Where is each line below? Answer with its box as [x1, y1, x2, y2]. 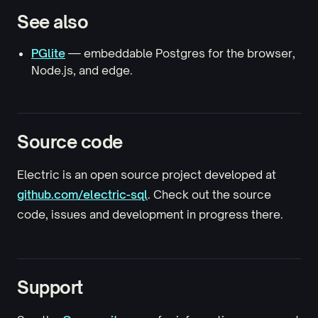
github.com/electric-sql [17, 187, 148, 202]
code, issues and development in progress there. [17, 207, 283, 222]
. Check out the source [148, 187, 271, 202]
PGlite [31, 46, 65, 61]
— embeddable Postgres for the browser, [65, 46, 295, 61]
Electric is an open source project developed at [17, 168, 276, 182]
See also [17, 11, 89, 33]
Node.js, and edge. [31, 63, 133, 78]
